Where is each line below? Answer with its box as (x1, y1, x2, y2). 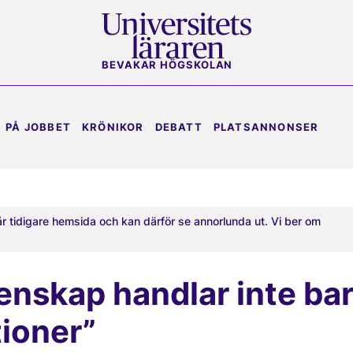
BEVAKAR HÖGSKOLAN (102, 59, 233, 72)
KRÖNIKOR (82, 121, 144, 133)
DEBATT (154, 121, 203, 133)
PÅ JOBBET (6, 121, 72, 133)
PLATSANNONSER (213, 121, 319, 133)
